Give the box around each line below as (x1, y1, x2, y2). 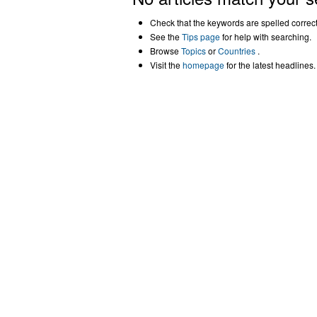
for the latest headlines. (224, 59, 316, 71)
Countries (218, 45, 255, 57)
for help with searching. (220, 30, 311, 43)
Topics (181, 45, 206, 57)
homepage (183, 59, 224, 71)
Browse (150, 45, 181, 57)
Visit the (150, 59, 183, 71)
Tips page (182, 30, 220, 43)
